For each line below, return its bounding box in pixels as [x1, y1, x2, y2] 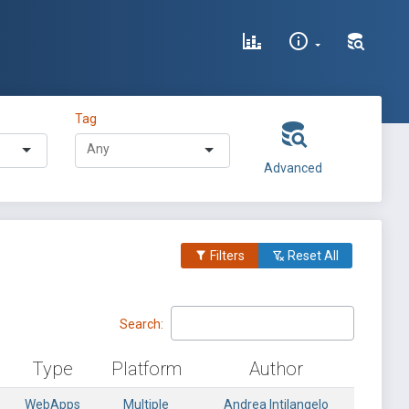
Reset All [285, 248, 339, 263]
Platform [110, 358, 182, 380]
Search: [120, 316, 163, 331]
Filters [207, 248, 245, 263]
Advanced [263, 161, 322, 175]
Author [249, 358, 303, 380]
